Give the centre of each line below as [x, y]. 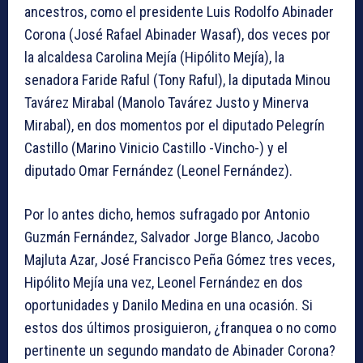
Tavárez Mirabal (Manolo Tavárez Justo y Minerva [167, 102]
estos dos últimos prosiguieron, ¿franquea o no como [180, 327]
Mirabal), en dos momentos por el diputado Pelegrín [175, 125]
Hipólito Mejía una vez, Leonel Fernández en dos [164, 282]
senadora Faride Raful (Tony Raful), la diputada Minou [177, 79]
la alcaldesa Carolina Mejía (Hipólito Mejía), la [154, 57]
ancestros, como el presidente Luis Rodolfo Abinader [179, 11]
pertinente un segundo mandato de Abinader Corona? [180, 350]
